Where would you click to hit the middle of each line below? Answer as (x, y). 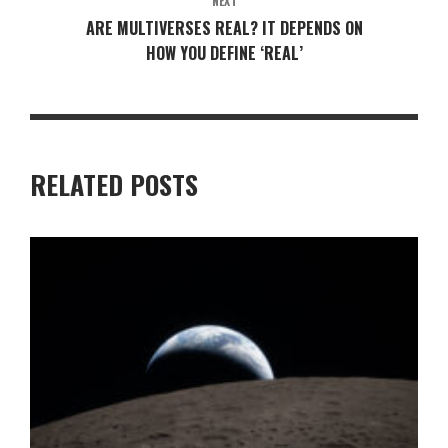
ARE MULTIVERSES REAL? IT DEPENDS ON (224, 27)
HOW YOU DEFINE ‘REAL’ (224, 52)
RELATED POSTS (114, 184)
